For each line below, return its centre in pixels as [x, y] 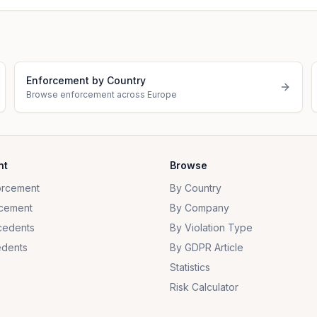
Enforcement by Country [86, 80]
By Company [200, 208]
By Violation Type [211, 227]
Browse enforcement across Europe [102, 94]
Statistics [190, 267]
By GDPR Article [207, 247]
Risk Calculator [204, 287]
